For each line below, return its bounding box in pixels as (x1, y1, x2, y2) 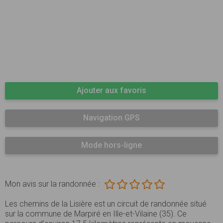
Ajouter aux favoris (77, 86, 146, 96)
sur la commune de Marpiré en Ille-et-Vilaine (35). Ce (5, 209, 187, 219)
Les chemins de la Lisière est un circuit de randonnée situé (5, 199, 207, 209)
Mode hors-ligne (81, 140, 142, 150)
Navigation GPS (83, 113, 140, 123)
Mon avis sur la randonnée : (5, 179, 100, 189)
